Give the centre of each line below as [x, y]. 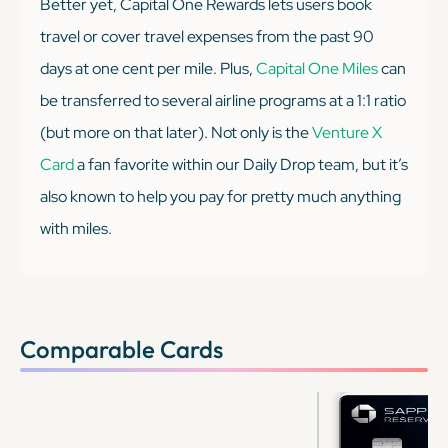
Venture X [347, 132]
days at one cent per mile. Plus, [148, 68]
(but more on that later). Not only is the [176, 132]
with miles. [76, 228]
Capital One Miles [317, 68]
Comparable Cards [121, 348]
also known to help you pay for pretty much [190, 196]
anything [370, 196]
